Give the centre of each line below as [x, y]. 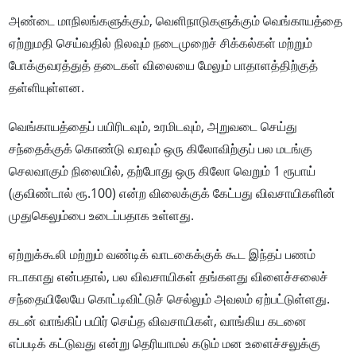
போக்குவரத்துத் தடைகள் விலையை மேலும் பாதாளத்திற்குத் [164, 66]
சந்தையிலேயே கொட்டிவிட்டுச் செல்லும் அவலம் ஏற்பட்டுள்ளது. [170, 299]
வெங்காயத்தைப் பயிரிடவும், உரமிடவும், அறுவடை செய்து [153, 127]
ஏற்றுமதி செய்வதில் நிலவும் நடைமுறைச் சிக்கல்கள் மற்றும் [161, 43]
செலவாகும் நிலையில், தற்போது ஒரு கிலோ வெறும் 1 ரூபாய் [163, 171]
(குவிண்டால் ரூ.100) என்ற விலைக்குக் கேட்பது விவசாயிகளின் [172, 193]
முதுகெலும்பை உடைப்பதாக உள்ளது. [102, 216]
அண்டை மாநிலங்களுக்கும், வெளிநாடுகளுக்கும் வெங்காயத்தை [176, 21]
